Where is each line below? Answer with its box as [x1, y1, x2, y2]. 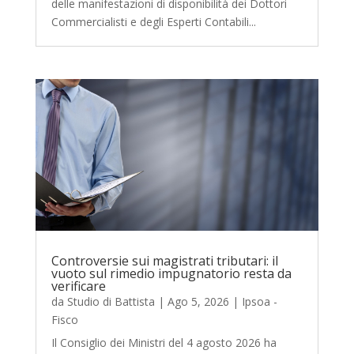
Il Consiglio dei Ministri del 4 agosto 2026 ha [51, 334, 277, 350]
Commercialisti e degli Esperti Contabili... [51, 13, 256, 29]
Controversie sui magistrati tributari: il [51, 251, 278, 269]
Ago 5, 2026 [167, 293, 229, 309]
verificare [51, 277, 106, 295]
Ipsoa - [241, 293, 277, 309]
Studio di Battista [66, 293, 155, 309]
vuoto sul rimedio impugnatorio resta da [51, 264, 292, 282]
